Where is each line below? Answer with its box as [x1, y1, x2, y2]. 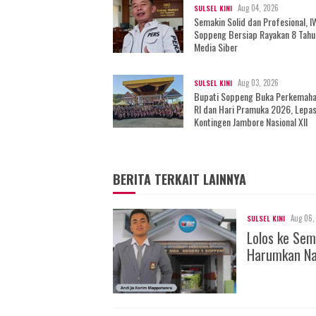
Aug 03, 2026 [238, 76, 279, 88]
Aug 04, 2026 [238, 1, 279, 13]
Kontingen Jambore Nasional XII [194, 114, 308, 129]
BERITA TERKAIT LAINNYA [113, 169, 246, 188]
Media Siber [194, 39, 238, 54]
